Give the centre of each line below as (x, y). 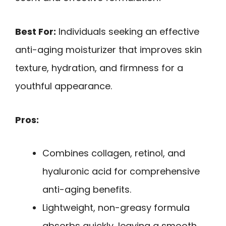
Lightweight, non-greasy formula (116, 208)
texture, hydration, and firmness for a (99, 68)
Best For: (36, 31)
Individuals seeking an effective (128, 31)
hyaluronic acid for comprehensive (121, 172)
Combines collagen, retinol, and (114, 153)
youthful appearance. (64, 86)
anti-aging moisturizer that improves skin (108, 49)
